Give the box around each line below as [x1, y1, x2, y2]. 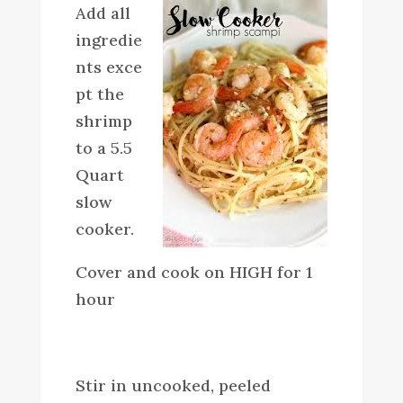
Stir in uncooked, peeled [75, 374, 271, 396]
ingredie [75, 29, 142, 50]
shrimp [75, 110, 132, 131]
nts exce [75, 56, 142, 77]
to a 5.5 [75, 137, 132, 158]
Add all [75, 2, 130, 23]
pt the [75, 83, 124, 104]
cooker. [75, 218, 134, 239]
